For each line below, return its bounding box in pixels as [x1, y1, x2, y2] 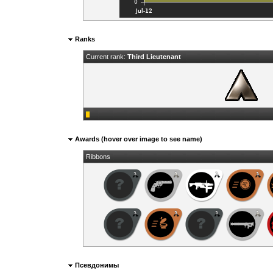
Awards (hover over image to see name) [73, 135, 202, 143]
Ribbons [85, 152, 110, 160]
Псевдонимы [73, 261, 119, 269]
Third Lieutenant [127, 52, 181, 60]
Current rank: [85, 52, 127, 60]
